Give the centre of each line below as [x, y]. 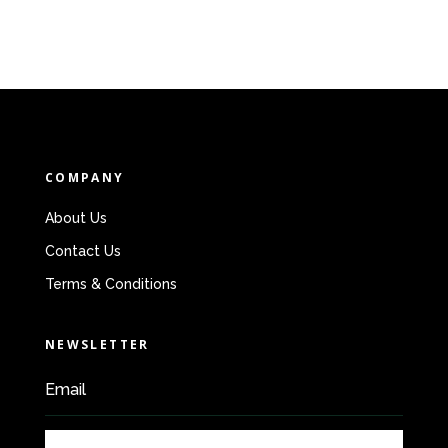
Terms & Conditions [110, 283]
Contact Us [82, 250]
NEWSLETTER [97, 344]
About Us [75, 217]
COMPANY [84, 177]
